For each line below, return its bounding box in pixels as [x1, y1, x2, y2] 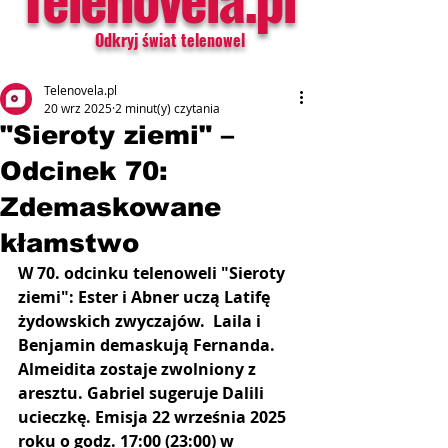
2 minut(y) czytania [115, 100, 220, 116]
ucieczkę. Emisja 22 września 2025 [18, 406, 290, 428]
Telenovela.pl [44, 82, 117, 98]
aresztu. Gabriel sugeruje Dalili [18, 382, 268, 404]
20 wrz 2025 [44, 100, 112, 116]
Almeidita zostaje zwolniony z [18, 358, 260, 380]
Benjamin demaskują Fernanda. [18, 334, 279, 356]
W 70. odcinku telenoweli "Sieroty [18, 262, 289, 284]
